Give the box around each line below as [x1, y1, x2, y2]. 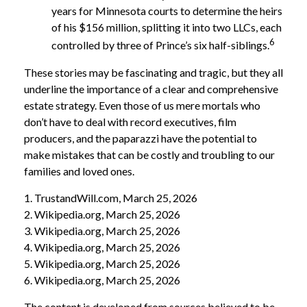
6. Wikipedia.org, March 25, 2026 [24, 273, 180, 286]
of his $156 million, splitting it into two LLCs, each [51, 20, 282, 34]
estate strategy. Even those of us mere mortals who [24, 98, 260, 112]
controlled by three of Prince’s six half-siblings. [51, 38, 269, 51]
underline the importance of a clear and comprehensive [24, 82, 278, 95]
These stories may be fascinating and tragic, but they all [24, 65, 283, 79]
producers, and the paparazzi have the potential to [24, 131, 257, 145]
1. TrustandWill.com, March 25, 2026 [24, 191, 197, 204]
